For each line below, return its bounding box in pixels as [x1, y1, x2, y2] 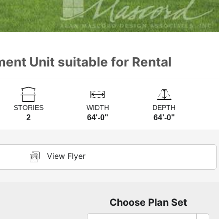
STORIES [13, 104, 44, 112]
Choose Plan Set [109, 197, 187, 209]
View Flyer [46, 151, 86, 161]
